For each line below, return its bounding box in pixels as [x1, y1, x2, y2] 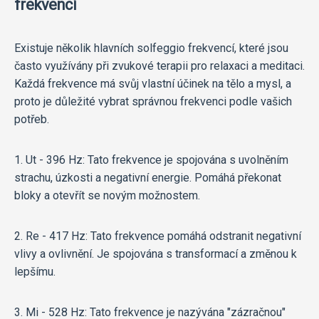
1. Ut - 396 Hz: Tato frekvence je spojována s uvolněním [14, 153, 288, 167]
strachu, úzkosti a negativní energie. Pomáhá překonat [14, 171, 281, 185]
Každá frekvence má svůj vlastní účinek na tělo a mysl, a [14, 77, 291, 91]
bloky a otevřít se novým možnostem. [14, 189, 200, 203]
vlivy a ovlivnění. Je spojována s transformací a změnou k [14, 247, 297, 261]
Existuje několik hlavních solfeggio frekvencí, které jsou [14, 41, 288, 56]
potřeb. [14, 113, 49, 127]
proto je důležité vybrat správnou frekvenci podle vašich [14, 95, 292, 109]
